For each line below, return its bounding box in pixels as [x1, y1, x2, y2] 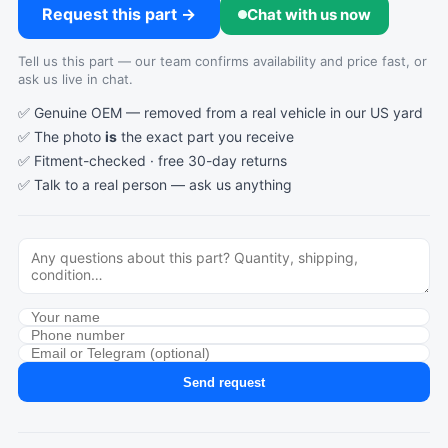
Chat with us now [247, 5, 371, 24]
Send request [183, 374, 265, 390]
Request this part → [42, 4, 196, 24]
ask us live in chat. [18, 71, 133, 87]
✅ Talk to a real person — [18, 176, 189, 193]
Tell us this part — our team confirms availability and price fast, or [18, 53, 427, 69]
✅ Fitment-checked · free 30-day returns [18, 152, 287, 169]
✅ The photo [18, 128, 105, 145]
